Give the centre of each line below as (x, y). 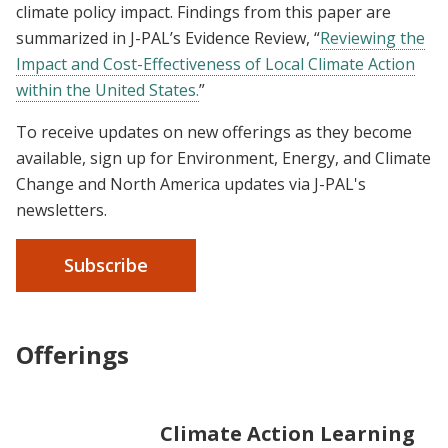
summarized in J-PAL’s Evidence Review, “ (168, 38)
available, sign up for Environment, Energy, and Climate (223, 158)
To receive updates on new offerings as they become (214, 132)
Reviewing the (372, 38)
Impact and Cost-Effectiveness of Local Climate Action (215, 64)
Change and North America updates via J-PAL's (191, 184)
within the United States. (107, 90)
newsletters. (61, 210)
